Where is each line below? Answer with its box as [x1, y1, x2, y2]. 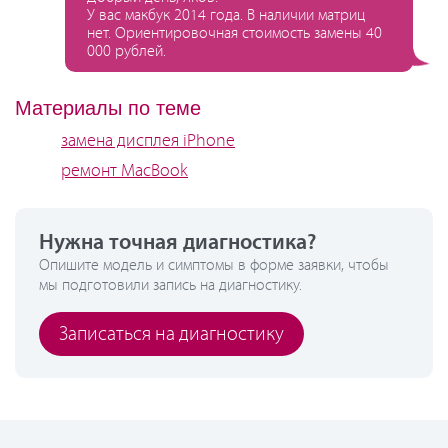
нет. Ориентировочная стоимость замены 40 [87, 25, 382, 42]
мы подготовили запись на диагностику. [39, 277, 302, 294]
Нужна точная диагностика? [39, 231, 316, 255]
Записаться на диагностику [59, 324, 284, 345]
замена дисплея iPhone [61, 131, 235, 151]
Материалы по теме [15, 97, 201, 119]
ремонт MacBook [61, 161, 188, 181]
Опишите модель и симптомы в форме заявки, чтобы [39, 257, 389, 274]
